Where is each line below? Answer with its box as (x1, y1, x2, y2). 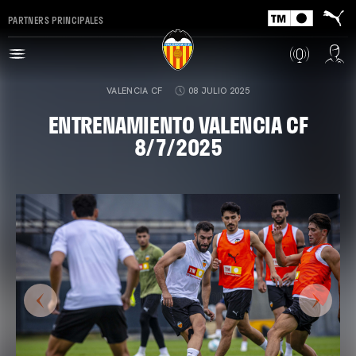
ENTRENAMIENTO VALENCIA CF (48, 107, 308, 141)
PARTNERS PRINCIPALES (8, 12, 104, 27)
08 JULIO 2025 (188, 85, 250, 96)
